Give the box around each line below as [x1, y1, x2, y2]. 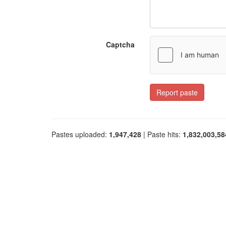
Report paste [156, 87, 198, 97]
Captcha [106, 39, 135, 49]
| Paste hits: [141, 129, 183, 139]
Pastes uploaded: [51, 129, 109, 139]
